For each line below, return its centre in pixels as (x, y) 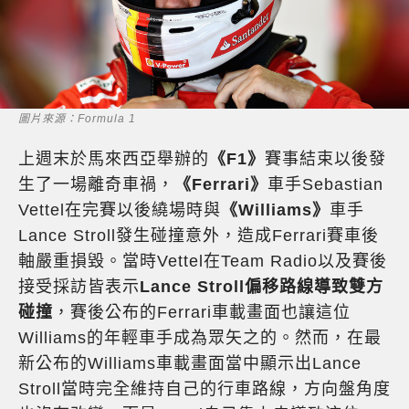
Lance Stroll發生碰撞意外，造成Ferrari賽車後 (199, 235)
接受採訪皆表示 (79, 286)
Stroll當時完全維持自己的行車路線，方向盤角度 (204, 388)
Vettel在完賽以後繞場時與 (120, 210)
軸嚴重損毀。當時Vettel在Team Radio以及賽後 (203, 261)
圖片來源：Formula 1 (77, 118)
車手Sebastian (325, 184)
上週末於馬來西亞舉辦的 (114, 158)
